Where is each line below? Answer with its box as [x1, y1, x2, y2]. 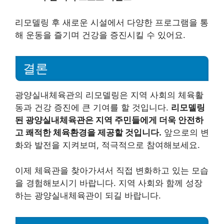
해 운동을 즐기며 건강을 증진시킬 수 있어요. [15, 29, 185, 40]
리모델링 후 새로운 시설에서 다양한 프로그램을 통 [15, 17, 208, 27]
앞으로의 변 [161, 127, 209, 138]
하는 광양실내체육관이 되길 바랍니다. [15, 190, 161, 200]
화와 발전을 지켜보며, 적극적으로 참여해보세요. [15, 140, 200, 150]
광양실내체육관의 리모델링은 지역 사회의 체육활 [15, 90, 203, 100]
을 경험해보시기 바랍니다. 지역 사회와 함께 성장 [15, 177, 202, 188]
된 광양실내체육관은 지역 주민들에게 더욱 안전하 [15, 115, 203, 125]
